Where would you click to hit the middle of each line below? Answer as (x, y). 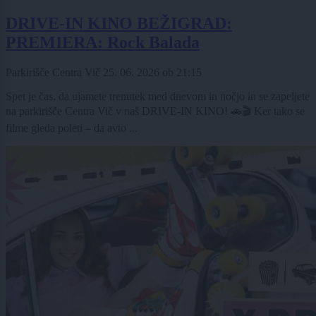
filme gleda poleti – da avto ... (72, 128)
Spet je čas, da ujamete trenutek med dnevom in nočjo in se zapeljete (158, 96)
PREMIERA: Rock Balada (103, 42)
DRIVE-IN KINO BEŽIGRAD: (119, 23)
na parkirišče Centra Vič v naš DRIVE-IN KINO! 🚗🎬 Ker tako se (155, 111)
